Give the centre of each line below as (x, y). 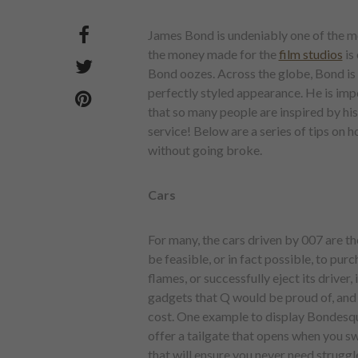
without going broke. (205, 150)
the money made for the (213, 54)
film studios (310, 54)
